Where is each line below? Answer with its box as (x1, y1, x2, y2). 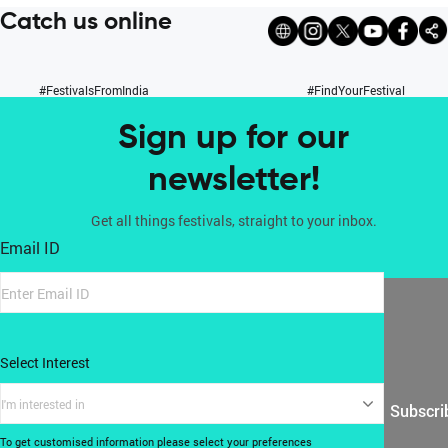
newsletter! (147, 164, 320, 199)
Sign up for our (118, 122, 350, 157)
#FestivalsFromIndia (39, 81, 149, 98)
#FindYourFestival (307, 81, 405, 98)
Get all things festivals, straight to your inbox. (90, 211, 377, 231)
